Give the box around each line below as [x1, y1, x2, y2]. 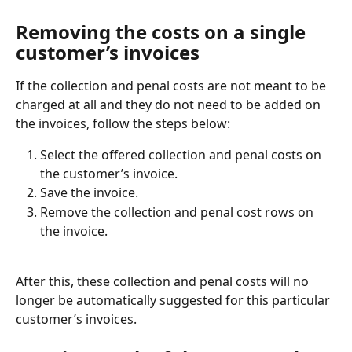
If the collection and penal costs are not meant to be [16, 77, 329, 95]
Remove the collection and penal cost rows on [40, 203, 317, 221]
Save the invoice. [40, 184, 138, 202]
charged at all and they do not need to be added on [16, 96, 324, 114]
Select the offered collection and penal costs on [40, 146, 324, 164]
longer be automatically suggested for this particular [16, 291, 333, 310]
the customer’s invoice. [40, 165, 178, 183]
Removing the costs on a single [16, 19, 310, 46]
